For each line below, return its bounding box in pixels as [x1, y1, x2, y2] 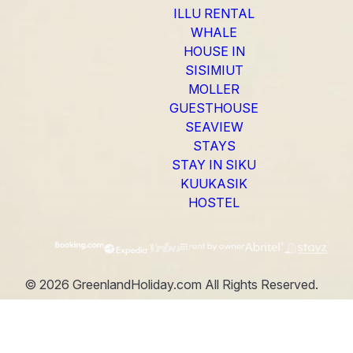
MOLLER [188, 81, 240, 98]
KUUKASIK [180, 176, 248, 192]
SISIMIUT [184, 62, 243, 79]
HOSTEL [188, 195, 240, 211]
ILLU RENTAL [173, 6, 255, 22]
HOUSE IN [183, 43, 245, 60]
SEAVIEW [184, 119, 243, 136]
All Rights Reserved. [202, 277, 318, 293]
